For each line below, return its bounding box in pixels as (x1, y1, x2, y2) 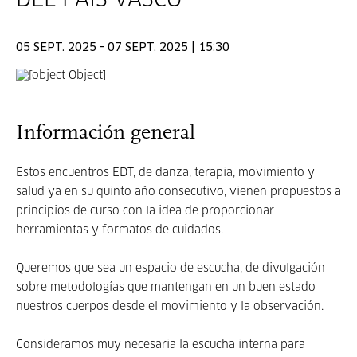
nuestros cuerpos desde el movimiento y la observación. (16, 301, 327, 312)
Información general (16, 123, 195, 144)
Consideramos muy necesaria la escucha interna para (16, 339, 305, 351)
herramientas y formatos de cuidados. (16, 225, 226, 236)
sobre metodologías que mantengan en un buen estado (16, 282, 316, 293)
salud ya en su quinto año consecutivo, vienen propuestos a (16, 186, 341, 198)
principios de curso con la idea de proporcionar (16, 206, 274, 217)
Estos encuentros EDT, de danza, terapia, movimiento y (16, 167, 315, 178)
